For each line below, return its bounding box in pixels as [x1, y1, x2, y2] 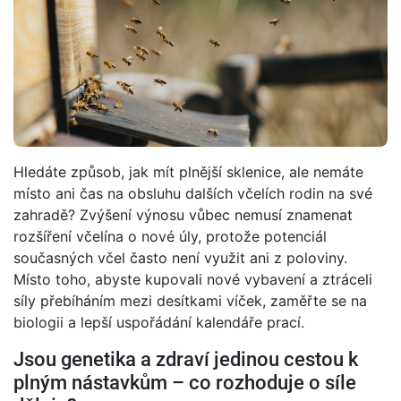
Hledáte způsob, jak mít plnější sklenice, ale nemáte [13, 162, 363, 181]
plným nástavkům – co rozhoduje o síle [13, 370, 356, 394]
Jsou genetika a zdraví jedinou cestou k [13, 346, 358, 371]
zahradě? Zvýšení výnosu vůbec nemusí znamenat [13, 205, 353, 224]
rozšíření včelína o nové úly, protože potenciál [13, 226, 327, 245]
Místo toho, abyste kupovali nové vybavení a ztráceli [13, 269, 372, 288]
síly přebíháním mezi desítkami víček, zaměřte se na [13, 291, 367, 310]
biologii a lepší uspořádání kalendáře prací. [13, 312, 304, 331]
